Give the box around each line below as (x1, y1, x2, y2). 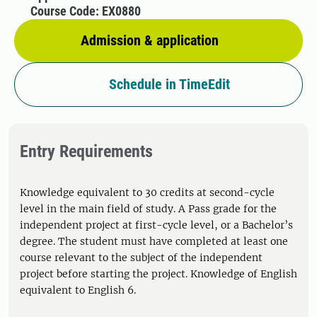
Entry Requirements (20, 142, 153, 161)
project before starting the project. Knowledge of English (20, 267, 297, 280)
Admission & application (81, 32, 219, 49)
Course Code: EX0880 (30, 4, 141, 18)
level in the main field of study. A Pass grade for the (20, 202, 277, 215)
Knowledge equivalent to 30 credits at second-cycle (20, 186, 275, 199)
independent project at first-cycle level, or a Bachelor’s (20, 219, 293, 231)
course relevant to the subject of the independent (20, 251, 263, 264)
